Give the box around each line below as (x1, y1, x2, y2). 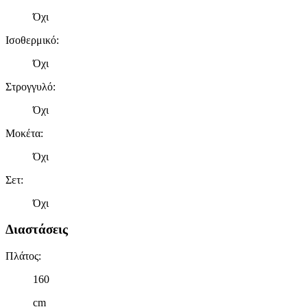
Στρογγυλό (5, 80, 53, 93)
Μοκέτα (5, 127, 40, 139)
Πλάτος (5, 250, 38, 262)
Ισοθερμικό (5, 34, 56, 46)
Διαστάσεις (5, 222, 68, 237)
